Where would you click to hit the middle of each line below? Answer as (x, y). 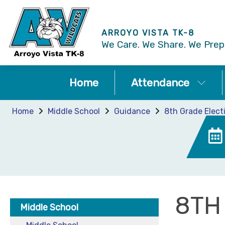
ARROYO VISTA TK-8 (148, 33)
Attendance (160, 83)
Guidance (132, 111)
